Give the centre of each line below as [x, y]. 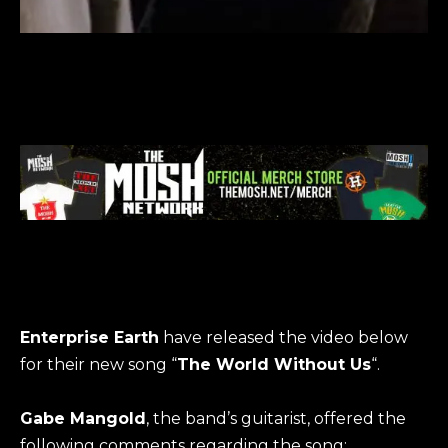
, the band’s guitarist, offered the [276, 419]
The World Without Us [274, 365]
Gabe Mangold [83, 419]
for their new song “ [98, 365]
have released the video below [283, 338]
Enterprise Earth [89, 338]
